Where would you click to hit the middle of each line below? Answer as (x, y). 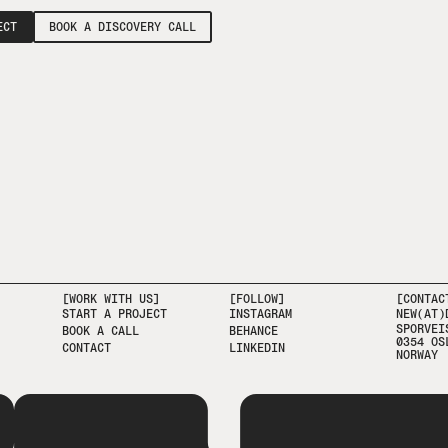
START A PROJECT (115, 314)
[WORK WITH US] (111, 299)
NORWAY (416, 355)
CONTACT (87, 348)
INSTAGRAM (260, 314)
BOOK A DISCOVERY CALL (122, 26)
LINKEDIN (257, 348)
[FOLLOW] (257, 299)
